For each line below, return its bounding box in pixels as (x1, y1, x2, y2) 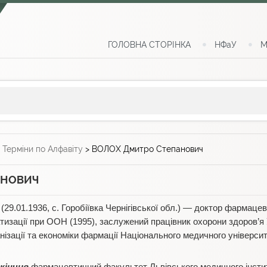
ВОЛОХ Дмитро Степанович (92, 144, 203, 154)
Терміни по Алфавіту (2, 144, 83, 154)
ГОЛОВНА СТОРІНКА (108, 40, 191, 50)
